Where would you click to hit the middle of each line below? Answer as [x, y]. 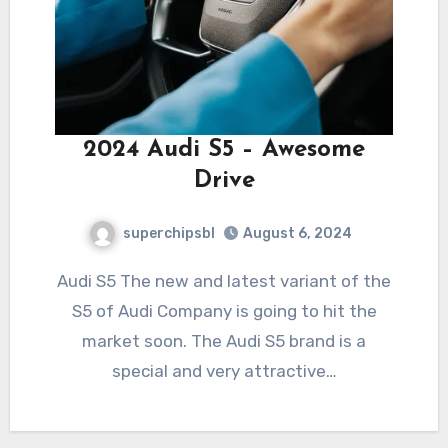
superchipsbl [168, 233]
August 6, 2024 [297, 234]
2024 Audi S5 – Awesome [224, 149]
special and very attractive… [224, 371]
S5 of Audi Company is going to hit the [224, 311]
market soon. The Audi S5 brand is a [224, 341]
